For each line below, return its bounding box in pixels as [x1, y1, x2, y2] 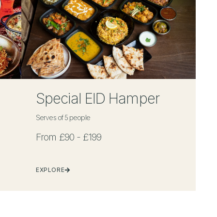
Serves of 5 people [36, 113, 90, 122]
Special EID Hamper [36, 89, 159, 107]
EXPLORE [36, 166, 65, 173]
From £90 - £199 [36, 131, 102, 143]
